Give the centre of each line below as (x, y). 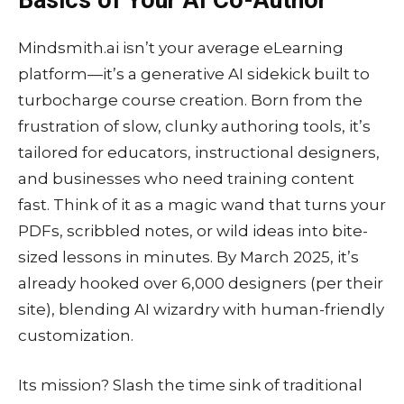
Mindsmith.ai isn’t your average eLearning (181, 47)
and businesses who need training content (186, 178)
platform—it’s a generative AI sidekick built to (194, 73)
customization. (76, 335)
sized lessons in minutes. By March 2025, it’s (188, 257)
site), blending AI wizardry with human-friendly (201, 309)
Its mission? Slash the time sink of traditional (190, 385)
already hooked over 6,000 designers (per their (201, 283)
